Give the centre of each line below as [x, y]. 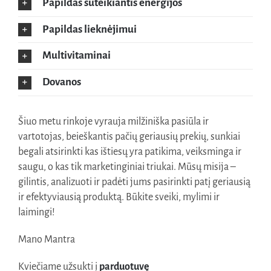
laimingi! [36, 212]
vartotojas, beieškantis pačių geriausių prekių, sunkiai [129, 136]
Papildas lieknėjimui [89, 29]
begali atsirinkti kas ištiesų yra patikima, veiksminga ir [129, 152]
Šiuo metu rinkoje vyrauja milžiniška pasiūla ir [113, 121]
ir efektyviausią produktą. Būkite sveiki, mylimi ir [119, 197]
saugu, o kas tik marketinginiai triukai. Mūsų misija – [127, 167]
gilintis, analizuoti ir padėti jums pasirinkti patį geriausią [134, 182]
